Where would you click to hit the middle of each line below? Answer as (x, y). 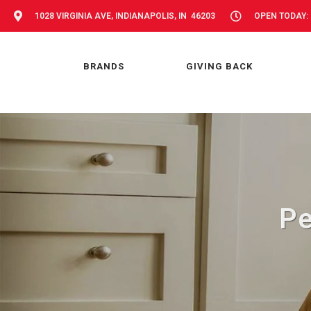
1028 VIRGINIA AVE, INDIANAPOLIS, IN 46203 (125, 16)
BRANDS (103, 66)
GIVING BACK (220, 66)
